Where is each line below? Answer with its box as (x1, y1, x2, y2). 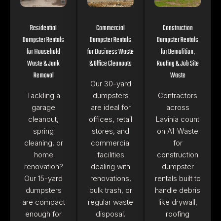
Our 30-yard (90, 78, 131, 88)
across (166, 102, 189, 112)
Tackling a (27, 90, 60, 100)
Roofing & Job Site (156, 58, 199, 70)
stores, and (92, 126, 129, 136)
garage (32, 102, 55, 112)
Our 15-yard (24, 173, 63, 183)
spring (33, 126, 54, 136)
